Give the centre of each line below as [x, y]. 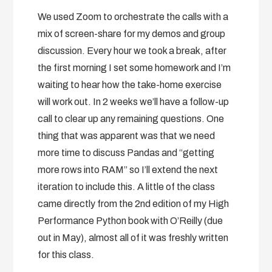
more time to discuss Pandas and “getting [126, 153]
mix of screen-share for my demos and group [132, 34]
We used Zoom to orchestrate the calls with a [133, 17]
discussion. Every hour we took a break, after [132, 51]
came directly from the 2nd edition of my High [134, 204]
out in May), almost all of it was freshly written [133, 238]
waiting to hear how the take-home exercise [130, 85]
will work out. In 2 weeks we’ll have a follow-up [134, 102]
